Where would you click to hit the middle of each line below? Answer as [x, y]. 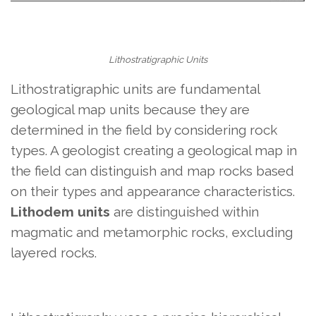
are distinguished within [184, 211]
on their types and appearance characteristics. [153, 191]
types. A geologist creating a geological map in [154, 150]
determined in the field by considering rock [144, 129]
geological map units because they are [130, 109]
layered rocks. [54, 252]
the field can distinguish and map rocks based [152, 170]
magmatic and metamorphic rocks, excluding [152, 232]
